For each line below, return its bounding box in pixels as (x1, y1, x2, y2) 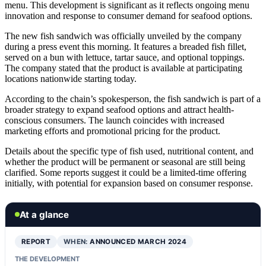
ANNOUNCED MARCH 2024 (90, 237, 187, 246)
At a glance (20, 208, 69, 220)
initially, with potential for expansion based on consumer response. (5, 178, 253, 188)
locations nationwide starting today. (5, 73, 137, 84)
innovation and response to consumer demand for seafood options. (5, 10, 252, 21)
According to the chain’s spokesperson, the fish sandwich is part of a (5, 93, 261, 104)
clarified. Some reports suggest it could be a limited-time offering (5, 167, 246, 178)
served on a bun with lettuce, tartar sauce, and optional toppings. (5, 52, 245, 62)
